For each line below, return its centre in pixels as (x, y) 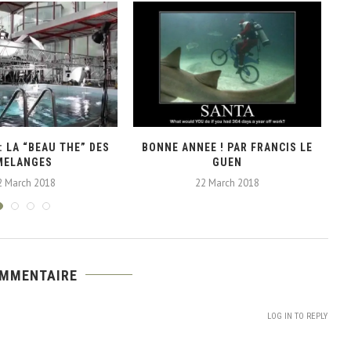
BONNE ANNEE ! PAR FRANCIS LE (227, 147)
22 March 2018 (227, 183)
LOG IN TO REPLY (297, 316)
